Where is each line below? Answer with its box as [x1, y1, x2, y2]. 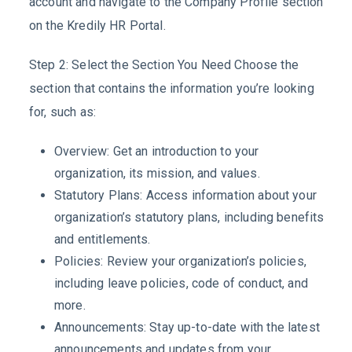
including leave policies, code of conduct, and [54, 276, 308, 291]
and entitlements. [54, 232, 151, 247]
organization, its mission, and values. [54, 166, 260, 181]
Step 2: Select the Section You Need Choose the [29, 57, 299, 73]
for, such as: [29, 104, 96, 120]
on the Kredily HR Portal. [29, 17, 166, 33]
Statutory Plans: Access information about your [54, 188, 317, 203]
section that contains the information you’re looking [29, 81, 314, 97]
